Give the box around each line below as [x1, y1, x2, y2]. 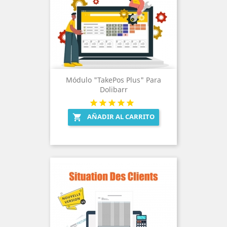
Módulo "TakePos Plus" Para [66, 75, 161, 85]
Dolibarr [99, 85, 128, 95]
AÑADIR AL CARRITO [87, 112, 155, 122]
